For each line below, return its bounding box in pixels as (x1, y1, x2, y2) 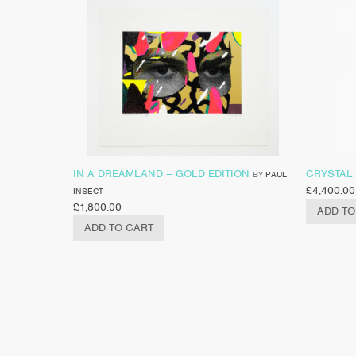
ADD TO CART (84, 220, 153, 234)
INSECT (73, 184, 103, 196)
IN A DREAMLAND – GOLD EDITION (73, 166, 250, 180)
